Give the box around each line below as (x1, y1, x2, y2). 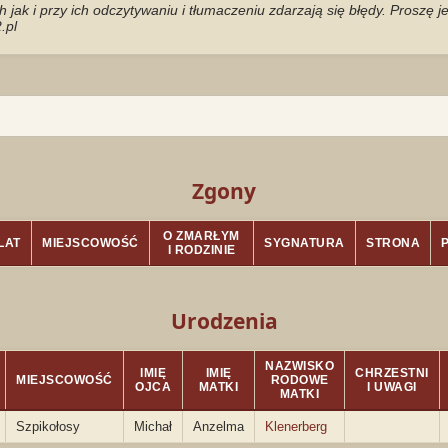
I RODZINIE (167, 243, 236, 257)
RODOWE (270, 373, 329, 387)
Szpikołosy (16, 419, 80, 434)
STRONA (366, 236, 420, 250)
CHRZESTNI (355, 366, 429, 380)
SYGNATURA (264, 236, 345, 250)
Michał (134, 419, 172, 434)
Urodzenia (170, 307, 278, 335)
